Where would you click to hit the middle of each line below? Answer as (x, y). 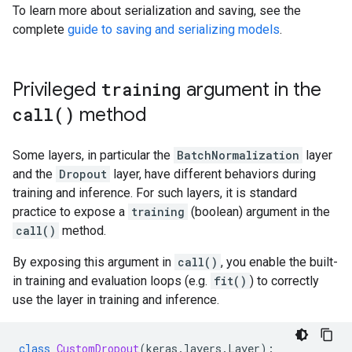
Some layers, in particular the (93, 155)
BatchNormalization (238, 155)
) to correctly (284, 281)
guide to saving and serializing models (174, 29)
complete (40, 29)
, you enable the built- (279, 262)
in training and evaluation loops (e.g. (112, 281)
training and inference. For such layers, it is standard (155, 193)
